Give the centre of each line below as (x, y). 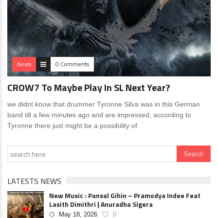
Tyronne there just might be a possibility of (72, 126)
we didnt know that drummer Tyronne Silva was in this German (104, 104)
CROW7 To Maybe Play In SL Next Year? (89, 87)
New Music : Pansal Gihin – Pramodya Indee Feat (125, 195)
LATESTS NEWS (34, 181)
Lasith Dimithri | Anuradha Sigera (101, 204)
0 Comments (72, 64)
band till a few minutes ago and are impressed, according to (99, 115)
